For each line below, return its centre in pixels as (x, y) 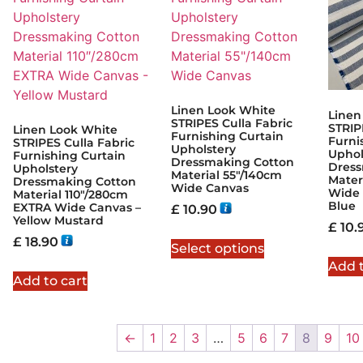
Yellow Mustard (58, 220)
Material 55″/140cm (226, 175)
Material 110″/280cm (70, 194)
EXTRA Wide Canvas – (77, 207)
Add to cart (50, 280)
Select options (217, 248)
